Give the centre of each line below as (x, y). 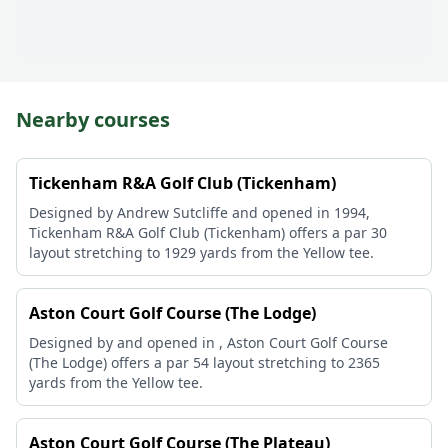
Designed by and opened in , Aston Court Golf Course (208, 342)
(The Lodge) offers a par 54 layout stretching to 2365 (204, 362)
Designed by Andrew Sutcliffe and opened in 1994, (199, 212)
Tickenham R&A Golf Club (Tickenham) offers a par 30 (208, 232)
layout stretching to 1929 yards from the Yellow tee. (201, 252)
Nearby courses (93, 119)
